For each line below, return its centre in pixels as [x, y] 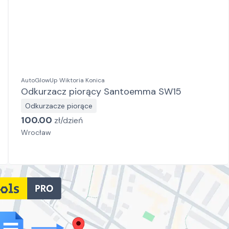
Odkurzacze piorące [59, 106]
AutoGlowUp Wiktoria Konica [63, 80]
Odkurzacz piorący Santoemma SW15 [101, 91]
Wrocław [36, 132]
